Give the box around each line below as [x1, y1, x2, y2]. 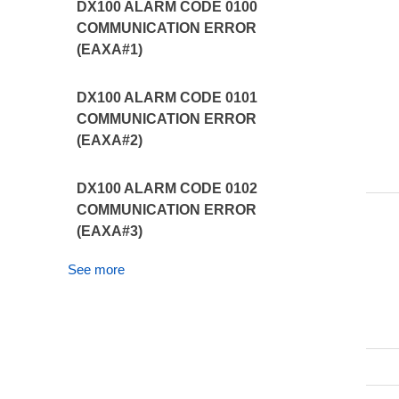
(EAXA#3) [77, 224, 143, 239]
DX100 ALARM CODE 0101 [77, 90, 258, 105]
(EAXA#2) [77, 133, 143, 148]
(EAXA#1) [77, 42, 143, 57]
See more [68, 262, 126, 277]
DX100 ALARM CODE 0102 [77, 181, 258, 196]
